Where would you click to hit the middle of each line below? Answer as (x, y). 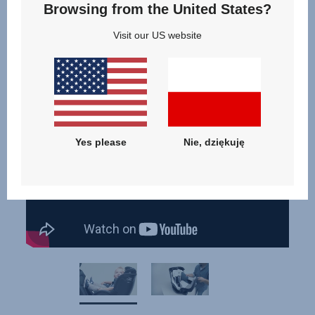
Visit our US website (157, 35)
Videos (30, 63)
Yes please (101, 142)
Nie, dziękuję (214, 142)
